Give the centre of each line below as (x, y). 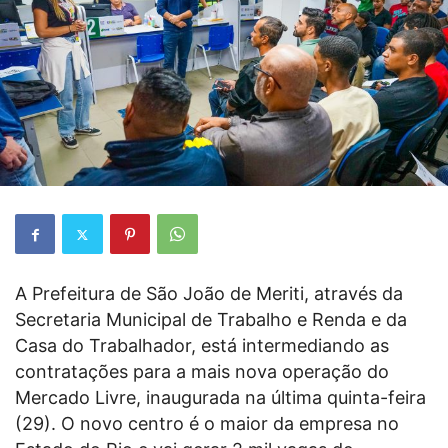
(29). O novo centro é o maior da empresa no (207, 424)
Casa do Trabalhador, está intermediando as (202, 346)
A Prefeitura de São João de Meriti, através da (209, 294)
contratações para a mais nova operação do (202, 372)
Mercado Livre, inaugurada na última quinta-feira (220, 398)
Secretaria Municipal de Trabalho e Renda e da (211, 320)
